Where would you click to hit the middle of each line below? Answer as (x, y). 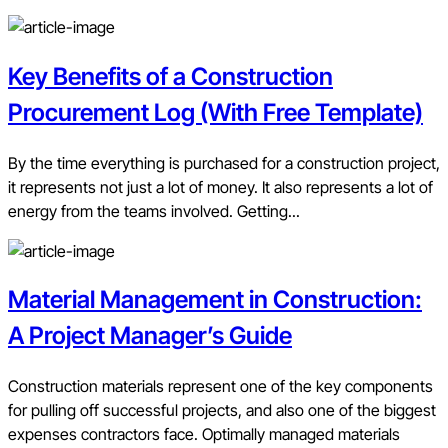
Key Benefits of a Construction (170, 76)
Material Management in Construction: (215, 300)
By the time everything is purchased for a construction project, (224, 162)
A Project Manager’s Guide (150, 336)
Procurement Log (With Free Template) (215, 112)
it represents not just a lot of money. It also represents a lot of (220, 186)
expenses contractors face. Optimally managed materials (204, 434)
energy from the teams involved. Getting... (154, 210)
